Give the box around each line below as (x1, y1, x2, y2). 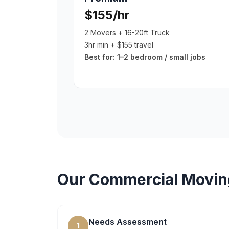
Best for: (84, 53, 117, 61)
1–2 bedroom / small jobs (117, 53, 205, 61)
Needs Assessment (88, 217, 167, 227)
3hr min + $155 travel (84, 40, 153, 49)
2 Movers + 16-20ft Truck (84, 28, 170, 37)
